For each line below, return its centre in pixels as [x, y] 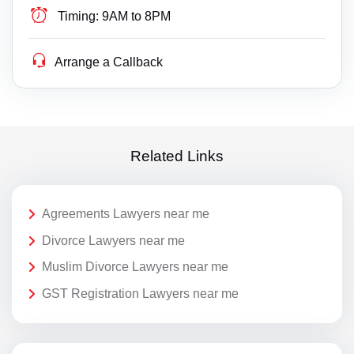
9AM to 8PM [137, 17]
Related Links [177, 156]
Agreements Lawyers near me [126, 214]
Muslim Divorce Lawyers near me [135, 267]
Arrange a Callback [109, 62]
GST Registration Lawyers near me [140, 293]
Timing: [79, 17]
